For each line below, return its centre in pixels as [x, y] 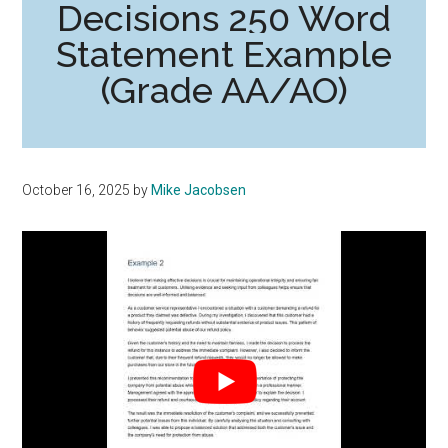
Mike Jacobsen [199, 189]
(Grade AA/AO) [224, 89]
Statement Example [224, 53]
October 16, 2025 [76, 189]
